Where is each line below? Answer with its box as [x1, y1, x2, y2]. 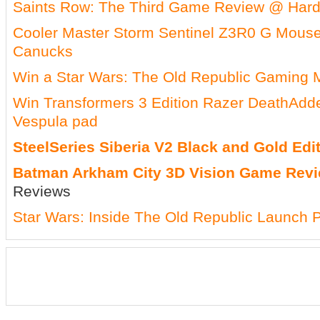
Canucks [13, 43, 73, 59]
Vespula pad [13, 113, 98, 129]
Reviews [13, 183, 71, 199]
